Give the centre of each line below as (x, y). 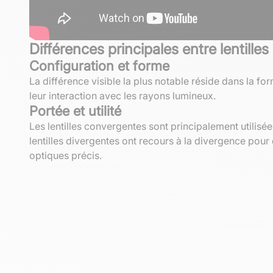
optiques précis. (66, 155)
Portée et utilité (75, 111)
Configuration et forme (99, 66)
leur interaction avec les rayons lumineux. (122, 95)
